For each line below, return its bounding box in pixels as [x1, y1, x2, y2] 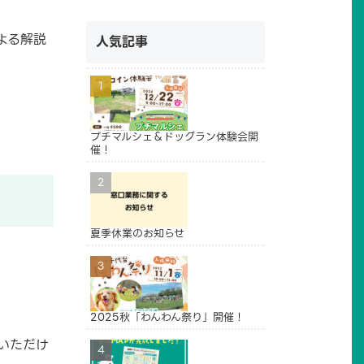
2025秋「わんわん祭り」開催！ [90, 308, 245, 326]
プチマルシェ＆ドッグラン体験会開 [90, 128, 258, 145]
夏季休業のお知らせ [90, 224, 184, 242]
